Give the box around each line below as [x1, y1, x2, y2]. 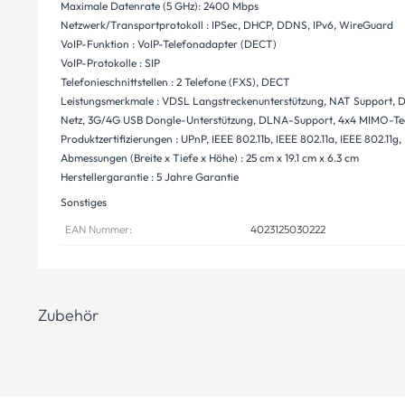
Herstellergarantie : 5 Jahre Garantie [61, 170, 239, 184]
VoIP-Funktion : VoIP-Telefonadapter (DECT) [61, 37, 277, 51]
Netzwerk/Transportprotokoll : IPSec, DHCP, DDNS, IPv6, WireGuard [61, 18, 393, 32]
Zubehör [38, 305, 99, 325]
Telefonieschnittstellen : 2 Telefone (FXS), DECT [61, 75, 290, 89]
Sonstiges [61, 195, 107, 209]
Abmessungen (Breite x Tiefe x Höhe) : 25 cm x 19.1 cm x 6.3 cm [61, 151, 359, 165]
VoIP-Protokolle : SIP [61, 56, 160, 70]
